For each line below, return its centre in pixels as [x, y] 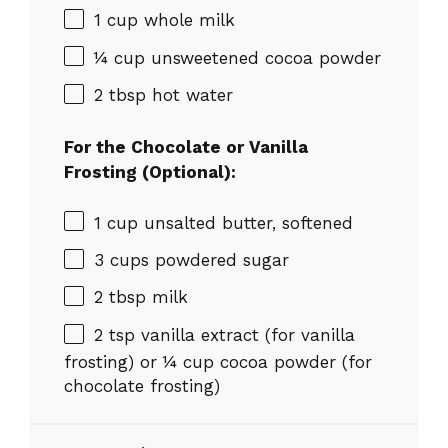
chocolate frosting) [142, 385]
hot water [189, 94]
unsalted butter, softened [245, 222]
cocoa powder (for [293, 361]
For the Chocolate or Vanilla [186, 147]
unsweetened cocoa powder [263, 57]
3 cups [121, 260]
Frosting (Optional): [150, 172]
